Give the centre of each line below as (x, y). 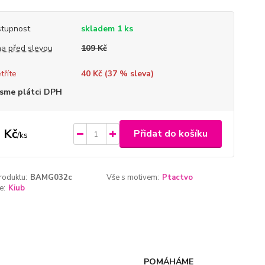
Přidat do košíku (170, 134)
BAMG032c (51, 177)
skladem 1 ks (107, 29)
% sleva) (135, 74)
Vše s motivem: (133, 177)
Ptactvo (178, 177)
